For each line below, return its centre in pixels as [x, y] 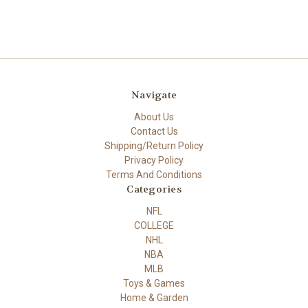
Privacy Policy [154, 160]
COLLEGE [154, 225]
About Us [154, 117]
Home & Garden [154, 297]
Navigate [154, 95]
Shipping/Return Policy [154, 145]
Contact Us [154, 131]
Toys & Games [154, 283]
